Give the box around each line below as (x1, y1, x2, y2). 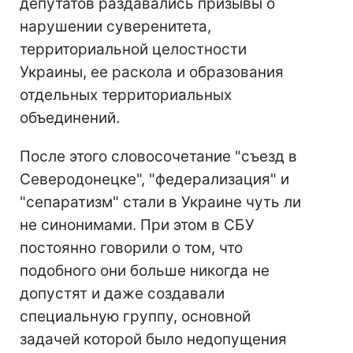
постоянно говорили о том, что (20, 239, 243, 258)
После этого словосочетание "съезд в (20, 147, 297, 166)
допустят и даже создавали (20, 284, 225, 303)
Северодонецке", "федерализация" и (20, 170, 289, 189)
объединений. (20, 109, 120, 128)
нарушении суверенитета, (20, 17, 211, 36)
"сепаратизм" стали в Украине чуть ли (20, 193, 301, 212)
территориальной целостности (20, 40, 247, 59)
